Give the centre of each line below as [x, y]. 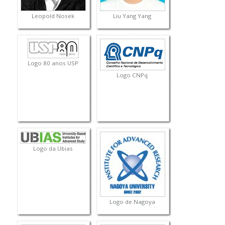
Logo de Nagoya [132, 202]
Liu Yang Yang [132, 16]
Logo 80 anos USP [53, 63]
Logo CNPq [132, 75]
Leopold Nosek [53, 16]
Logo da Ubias [53, 149]
